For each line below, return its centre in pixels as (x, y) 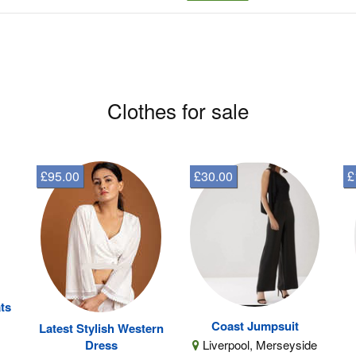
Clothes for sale (178, 110)
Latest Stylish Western (101, 328)
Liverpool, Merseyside (259, 344)
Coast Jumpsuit (255, 325)
